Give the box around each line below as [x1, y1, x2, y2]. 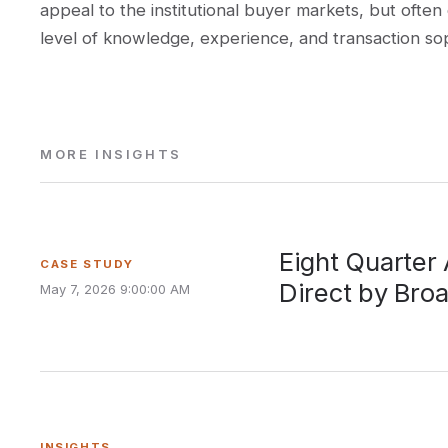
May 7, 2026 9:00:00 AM [40, 280, 190, 297]
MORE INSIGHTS [40, 145, 182, 162]
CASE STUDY [40, 256, 135, 271]
